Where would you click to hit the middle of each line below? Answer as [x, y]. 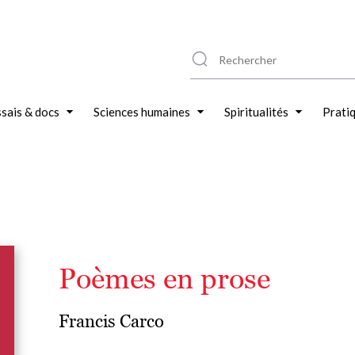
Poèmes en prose [164, 279]
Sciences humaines [142, 112]
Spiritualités [256, 112]
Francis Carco [111, 321]
